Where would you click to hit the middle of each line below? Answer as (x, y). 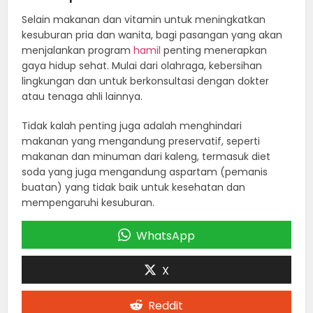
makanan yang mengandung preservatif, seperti (141, 141)
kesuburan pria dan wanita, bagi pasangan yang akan (152, 35)
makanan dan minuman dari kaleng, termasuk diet (146, 156)
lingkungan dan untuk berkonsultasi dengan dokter (146, 81)
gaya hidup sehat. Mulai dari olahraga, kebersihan (142, 65)
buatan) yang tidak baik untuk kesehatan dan (134, 187)
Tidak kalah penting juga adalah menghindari (132, 125)
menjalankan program (78, 50)
